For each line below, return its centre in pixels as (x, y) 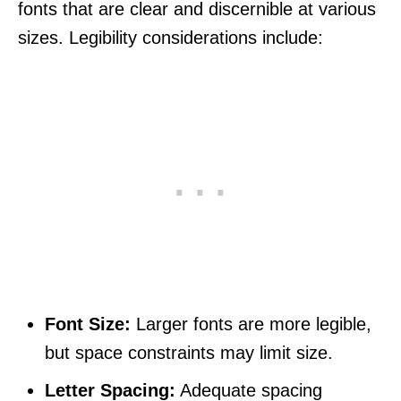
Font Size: (88, 324)
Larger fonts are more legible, (251, 324)
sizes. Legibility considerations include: (171, 37)
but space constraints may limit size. (189, 352)
